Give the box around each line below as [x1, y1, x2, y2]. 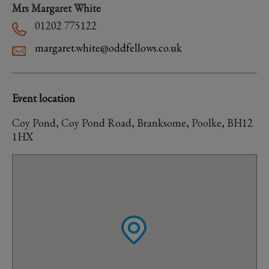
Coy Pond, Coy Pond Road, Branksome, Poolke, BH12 [12, 116, 253, 130]
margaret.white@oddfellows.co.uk [35, 41, 182, 55]
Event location [12, 91, 75, 105]
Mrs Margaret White [12, 1, 101, 15]
